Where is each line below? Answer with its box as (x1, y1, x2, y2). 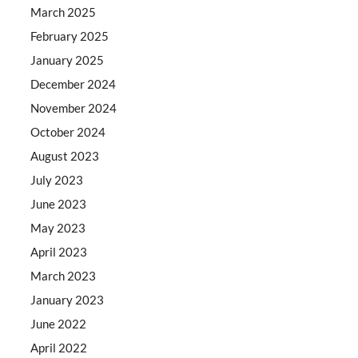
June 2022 (30, 316, 87, 331)
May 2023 (30, 220, 86, 235)
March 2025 (30, 4, 97, 19)
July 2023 (30, 172, 84, 187)
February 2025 (30, 28, 109, 43)
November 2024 (30, 100, 117, 115)
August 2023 (30, 148, 100, 163)
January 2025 (30, 52, 105, 67)
